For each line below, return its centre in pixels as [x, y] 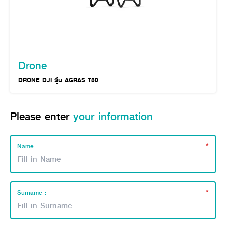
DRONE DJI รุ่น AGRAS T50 [58, 80]
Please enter [42, 116]
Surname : [32, 192]
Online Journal [36, 8]
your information [113, 116]
